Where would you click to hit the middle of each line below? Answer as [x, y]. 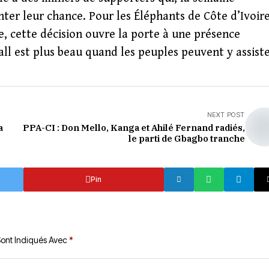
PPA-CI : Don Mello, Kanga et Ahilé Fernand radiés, [134, 128]
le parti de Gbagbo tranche [186, 138]
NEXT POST [226, 115]
